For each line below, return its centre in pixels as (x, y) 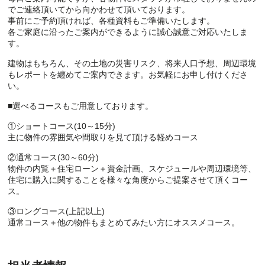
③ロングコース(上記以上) (56, 211)
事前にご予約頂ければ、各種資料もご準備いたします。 (112, 20)
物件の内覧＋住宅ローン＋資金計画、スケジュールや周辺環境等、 (132, 168)
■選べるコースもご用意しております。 (81, 106)
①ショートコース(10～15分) (62, 126)
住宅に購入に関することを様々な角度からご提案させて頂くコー (128, 180)
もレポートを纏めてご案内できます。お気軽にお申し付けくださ (128, 74)
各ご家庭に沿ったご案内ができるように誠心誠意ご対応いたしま (128, 32)
